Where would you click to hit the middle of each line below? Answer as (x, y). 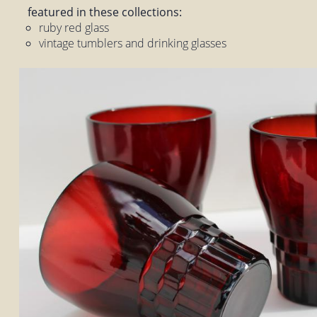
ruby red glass (74, 27)
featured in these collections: (105, 12)
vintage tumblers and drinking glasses (133, 43)
